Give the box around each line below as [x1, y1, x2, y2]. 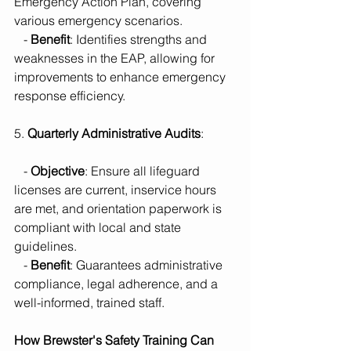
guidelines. [14, 238, 77, 255]
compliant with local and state [14, 219, 184, 236]
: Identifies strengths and [70, 31, 210, 48]
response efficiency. [14, 88, 125, 104]
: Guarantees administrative [70, 257, 226, 273]
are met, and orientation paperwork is [14, 201, 225, 217]
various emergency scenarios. [14, 13, 183, 29]
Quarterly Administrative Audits [27, 125, 201, 142]
